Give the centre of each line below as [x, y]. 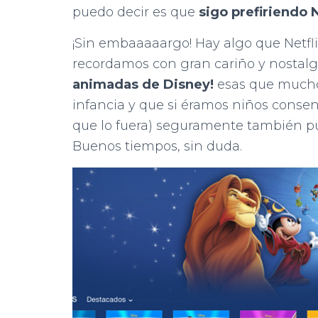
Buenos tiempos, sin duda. [157, 146]
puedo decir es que [136, 12]
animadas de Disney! [143, 84]
